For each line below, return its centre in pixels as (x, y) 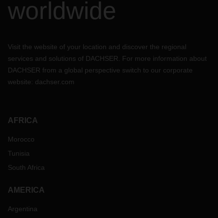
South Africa (26, 167)
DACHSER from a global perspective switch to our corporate (100, 70)
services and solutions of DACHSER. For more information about (107, 58)
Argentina (23, 209)
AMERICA (26, 190)
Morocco (21, 139)
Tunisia (19, 153)
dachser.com (55, 82)
